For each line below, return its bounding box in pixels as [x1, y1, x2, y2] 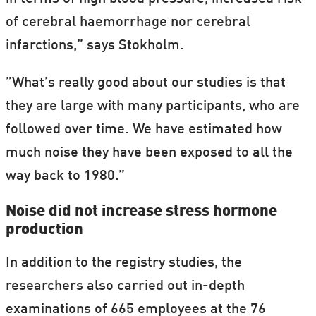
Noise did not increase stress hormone [5, 203, 277, 219]
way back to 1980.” [5, 169, 125, 184]
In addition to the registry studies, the [5, 256, 242, 271]
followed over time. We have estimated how [5, 123, 282, 138]
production [5, 221, 83, 238]
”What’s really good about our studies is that [5, 76, 286, 91]
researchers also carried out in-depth [5, 279, 245, 294]
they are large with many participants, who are [5, 99, 300, 114]
